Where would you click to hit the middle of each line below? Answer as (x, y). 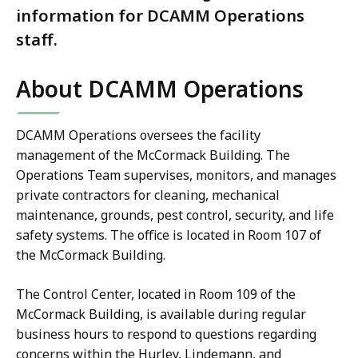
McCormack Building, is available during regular (161, 314)
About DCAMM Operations (160, 89)
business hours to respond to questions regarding (166, 334)
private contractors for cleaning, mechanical (148, 195)
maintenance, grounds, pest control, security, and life (175, 215)
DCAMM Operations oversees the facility (138, 135)
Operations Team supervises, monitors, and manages (176, 175)
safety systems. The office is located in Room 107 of (169, 235)
